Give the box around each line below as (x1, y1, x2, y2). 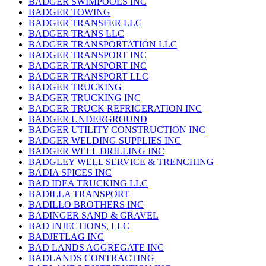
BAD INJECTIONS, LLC (28, 221, 129, 232)
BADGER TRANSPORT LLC (28, 71, 148, 82)
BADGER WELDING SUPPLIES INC (28, 135, 181, 146)
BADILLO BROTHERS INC (28, 199, 144, 210)
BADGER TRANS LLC (28, 28, 124, 39)
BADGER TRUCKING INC (28, 93, 141, 103)
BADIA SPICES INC (28, 167, 112, 178)
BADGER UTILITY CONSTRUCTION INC (28, 125, 205, 135)
